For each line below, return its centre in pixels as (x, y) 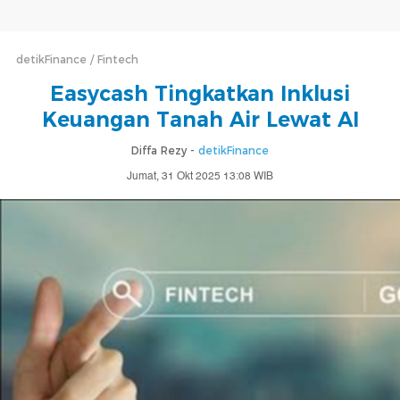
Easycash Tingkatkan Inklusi (200, 94)
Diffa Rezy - (165, 150)
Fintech (118, 59)
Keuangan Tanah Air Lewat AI (200, 120)
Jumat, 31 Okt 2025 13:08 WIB (200, 176)
